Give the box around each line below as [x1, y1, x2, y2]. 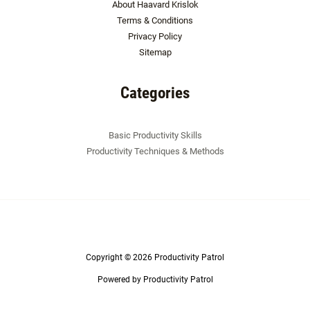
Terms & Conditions [117, 15, 193, 26]
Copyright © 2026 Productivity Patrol [86, 252, 224, 262]
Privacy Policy [128, 31, 182, 42]
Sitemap [138, 47, 172, 57]
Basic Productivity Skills [108, 129, 202, 140]
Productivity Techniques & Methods [86, 145, 224, 156]
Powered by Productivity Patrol [97, 274, 213, 284]
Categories [120, 84, 190, 102]
